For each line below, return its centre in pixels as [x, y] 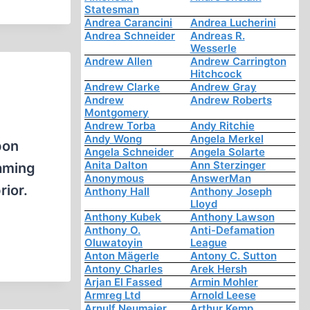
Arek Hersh [218, 269]
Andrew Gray [223, 87]
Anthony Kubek [123, 217]
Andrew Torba [120, 126]
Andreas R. [217, 36]
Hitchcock [216, 74]
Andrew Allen [119, 62]
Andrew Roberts [231, 100]
